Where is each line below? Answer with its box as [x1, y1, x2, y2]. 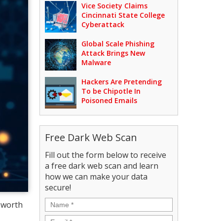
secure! [45, 182, 72, 193]
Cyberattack [81, 20, 125, 29]
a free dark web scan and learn [45, 160, 159, 171]
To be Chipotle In [81, 86, 141, 96]
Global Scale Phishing [81, 39, 155, 48]
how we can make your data [45, 171, 148, 182]
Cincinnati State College [81, 10, 165, 20]
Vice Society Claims [81, 1, 148, 10]
